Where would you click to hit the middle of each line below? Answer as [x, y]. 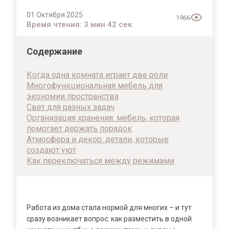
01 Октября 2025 [55, 15]
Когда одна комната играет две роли [97, 75]
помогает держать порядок [79, 129]
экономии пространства [73, 96]
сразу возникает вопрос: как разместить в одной [109, 219]
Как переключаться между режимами [100, 161]
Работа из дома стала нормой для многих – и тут [109, 208]
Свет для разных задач [71, 107]
